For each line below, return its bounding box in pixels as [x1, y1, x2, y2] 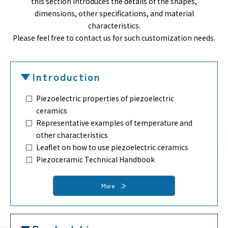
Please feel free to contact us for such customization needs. [13, 32, 215, 43]
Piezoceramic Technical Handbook [36, 154, 155, 164]
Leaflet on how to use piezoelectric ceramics [36, 141, 188, 152]
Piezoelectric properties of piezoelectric [36, 93, 174, 103]
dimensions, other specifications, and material [34, 8, 194, 18]
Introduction [33, 69, 101, 84]
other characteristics [36, 129, 108, 140]
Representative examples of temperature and [36, 117, 192, 128]
